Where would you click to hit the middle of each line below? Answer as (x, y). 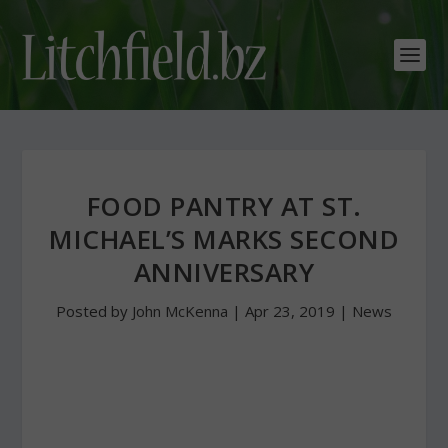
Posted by (94, 311)
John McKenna (180, 311)
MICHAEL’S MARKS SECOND (224, 239)
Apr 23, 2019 (290, 311)
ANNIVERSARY (224, 272)
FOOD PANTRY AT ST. (224, 206)
